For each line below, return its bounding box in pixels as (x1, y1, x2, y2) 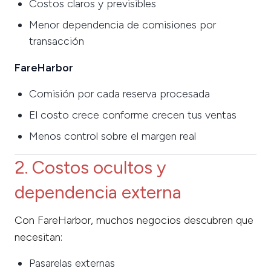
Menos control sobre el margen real (29, 129, 196, 143)
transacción (29, 34, 84, 48)
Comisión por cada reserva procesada (29, 87, 210, 100)
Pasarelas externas (29, 256, 115, 270)
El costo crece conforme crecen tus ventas (29, 108, 237, 122)
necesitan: (15, 230, 62, 244)
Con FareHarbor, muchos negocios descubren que (15, 213, 253, 227)
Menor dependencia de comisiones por (29, 18, 216, 31)
